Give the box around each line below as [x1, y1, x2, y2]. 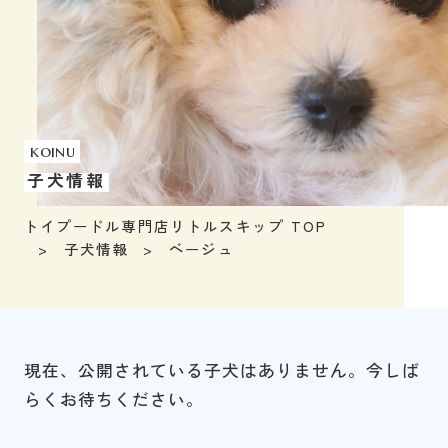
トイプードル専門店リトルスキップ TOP [23, 215, 328, 237]
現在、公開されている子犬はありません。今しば [23, 357, 420, 382]
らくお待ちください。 [23, 386, 204, 411]
